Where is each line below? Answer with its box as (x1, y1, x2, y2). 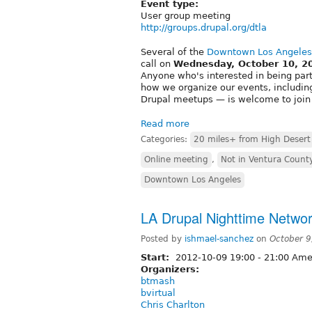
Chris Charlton (141, 299, 205, 310)
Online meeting (144, 154, 208, 164)
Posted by (141, 233, 185, 244)
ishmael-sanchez (185, 233, 253, 244)
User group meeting (141, 10, 231, 21)
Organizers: (141, 263, 203, 274)
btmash (141, 275, 175, 286)
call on (141, 58, 173, 69)
